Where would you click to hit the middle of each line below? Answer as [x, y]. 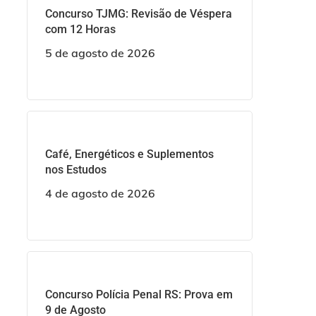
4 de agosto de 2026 [100, 193]
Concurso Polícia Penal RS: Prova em [139, 294]
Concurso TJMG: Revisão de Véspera [138, 13]
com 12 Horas [80, 29]
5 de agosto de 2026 [100, 53]
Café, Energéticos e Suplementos [129, 154]
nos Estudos [75, 169]
